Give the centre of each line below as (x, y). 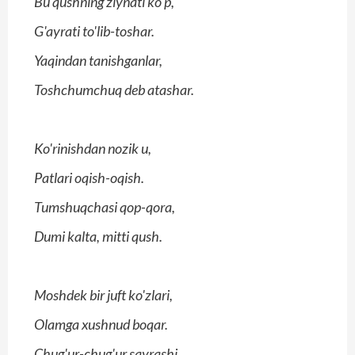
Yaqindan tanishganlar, (98, 61)
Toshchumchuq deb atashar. (114, 90)
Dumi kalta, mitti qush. (98, 237)
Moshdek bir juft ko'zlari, (103, 295)
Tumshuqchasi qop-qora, (105, 207)
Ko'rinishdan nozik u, (93, 149)
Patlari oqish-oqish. (89, 178)
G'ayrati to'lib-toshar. (94, 31)
